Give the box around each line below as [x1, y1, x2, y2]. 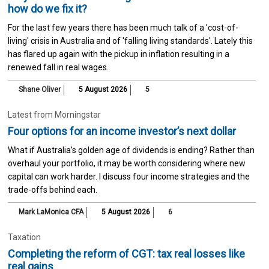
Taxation [7, 232, 41, 242]
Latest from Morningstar [7, 109, 101, 119]
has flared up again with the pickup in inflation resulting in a [7, 49, 229, 59]
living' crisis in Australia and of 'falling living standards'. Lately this [7, 35, 253, 46]
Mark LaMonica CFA [18, 207, 83, 216]
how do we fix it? [7, 2, 87, 15]
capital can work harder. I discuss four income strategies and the [7, 171, 250, 181]
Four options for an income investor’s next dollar [7, 124, 236, 138]
